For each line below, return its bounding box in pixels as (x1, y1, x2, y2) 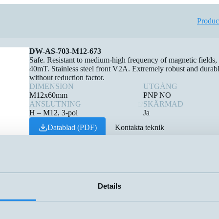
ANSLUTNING (29, 100, 81, 108)
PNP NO (143, 91, 172, 99)
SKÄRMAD (143, 100, 184, 108)
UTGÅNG (143, 82, 178, 90)
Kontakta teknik (114, 123, 164, 132)
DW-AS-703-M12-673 (29, 47, 101, 55)
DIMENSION (29, 82, 74, 90)
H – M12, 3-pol (29, 109, 78, 117)
